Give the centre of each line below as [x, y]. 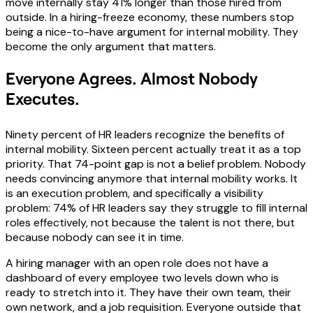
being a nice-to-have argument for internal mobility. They [152, 31]
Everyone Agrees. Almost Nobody [132, 78]
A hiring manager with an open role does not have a [137, 263]
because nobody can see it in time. [95, 237]
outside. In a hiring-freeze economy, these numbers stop [150, 17]
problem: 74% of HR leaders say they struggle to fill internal [156, 208]
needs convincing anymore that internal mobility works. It [152, 178]
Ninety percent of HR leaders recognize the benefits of [145, 134]
